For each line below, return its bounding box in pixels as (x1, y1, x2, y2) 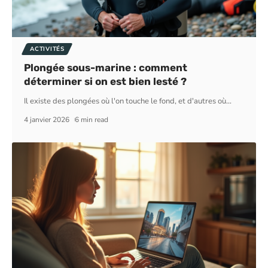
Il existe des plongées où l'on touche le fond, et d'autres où (24, 95, 227, 106)
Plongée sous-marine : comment (24, 61, 188, 74)
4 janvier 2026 (24, 114, 70, 124)
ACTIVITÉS (30, 44, 65, 53)
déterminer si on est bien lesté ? (24, 75, 187, 87)
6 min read (74, 114, 108, 124)
